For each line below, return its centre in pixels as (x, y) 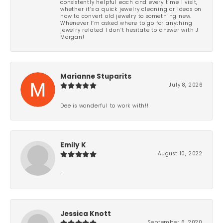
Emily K (73, 145)
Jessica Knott (86, 214)
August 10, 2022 (180, 154)
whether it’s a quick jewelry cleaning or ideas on (131, 9)
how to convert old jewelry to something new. (126, 16)
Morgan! (72, 37)
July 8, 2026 (186, 85)
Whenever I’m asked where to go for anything (126, 23)
